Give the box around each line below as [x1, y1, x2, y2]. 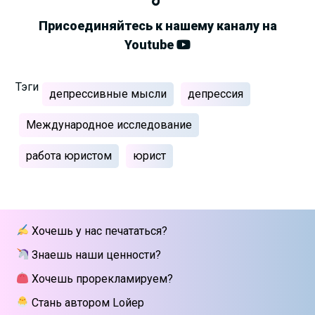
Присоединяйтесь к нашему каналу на [38, 18, 277, 33]
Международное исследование [26, 117, 193, 131]
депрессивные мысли [49, 86, 167, 101]
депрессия [188, 86, 244, 101]
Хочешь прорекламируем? [28, 271, 173, 285]
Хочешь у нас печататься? [28, 224, 167, 238]
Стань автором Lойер [28, 295, 144, 309]
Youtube [124, 37, 176, 52]
